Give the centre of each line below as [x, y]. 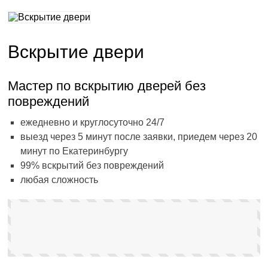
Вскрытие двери [76, 51]
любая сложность [60, 180]
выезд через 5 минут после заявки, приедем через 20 [139, 137]
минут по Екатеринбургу [74, 151]
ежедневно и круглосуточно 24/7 [93, 122]
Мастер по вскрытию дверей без [107, 86]
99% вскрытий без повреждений [92, 165]
